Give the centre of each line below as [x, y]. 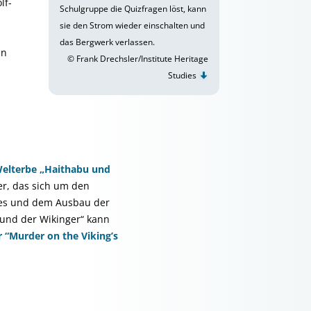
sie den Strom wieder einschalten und [132, 25]
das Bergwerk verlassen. [107, 42]
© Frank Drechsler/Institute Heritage [138, 59]
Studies [183, 75]
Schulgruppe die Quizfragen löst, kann [133, 9]
